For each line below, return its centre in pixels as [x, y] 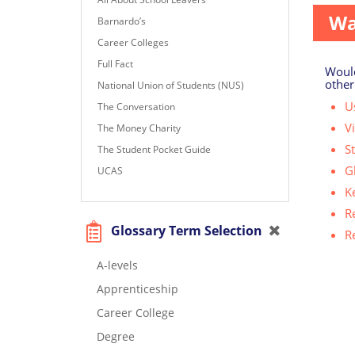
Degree [116, 336]
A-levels [117, 265]
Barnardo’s [122, 21]
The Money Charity [139, 128]
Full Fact [115, 63]
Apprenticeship [137, 288]
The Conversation [136, 106]
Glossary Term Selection [185, 230]
